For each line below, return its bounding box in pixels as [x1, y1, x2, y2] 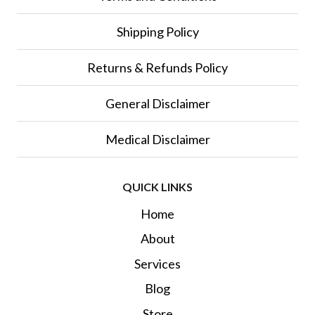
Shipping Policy [116, 23, 199, 39]
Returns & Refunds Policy [87, 59, 228, 75]
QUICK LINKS [122, 179, 193, 193]
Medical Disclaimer [105, 131, 210, 147]
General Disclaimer [105, 95, 210, 111]
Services [134, 255, 181, 271]
